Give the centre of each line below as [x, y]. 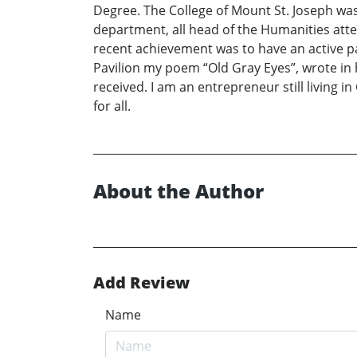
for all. [112, 106]
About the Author [178, 191]
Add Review [141, 283]
